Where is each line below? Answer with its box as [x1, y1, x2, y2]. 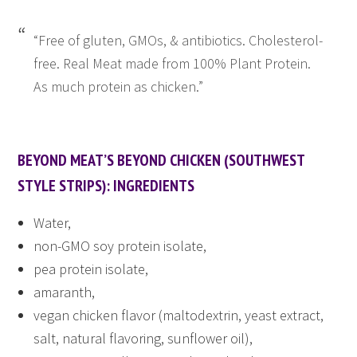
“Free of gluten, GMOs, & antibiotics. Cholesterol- [33, 31, 324, 50]
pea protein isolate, [33, 260, 149, 279]
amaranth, [33, 283, 96, 302]
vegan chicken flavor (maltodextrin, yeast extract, [33, 306, 324, 325]
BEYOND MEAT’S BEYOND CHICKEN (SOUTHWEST [18, 150, 305, 171]
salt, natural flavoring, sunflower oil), [33, 329, 253, 348]
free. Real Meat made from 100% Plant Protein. [33, 54, 312, 73]
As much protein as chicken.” [33, 77, 204, 96]
